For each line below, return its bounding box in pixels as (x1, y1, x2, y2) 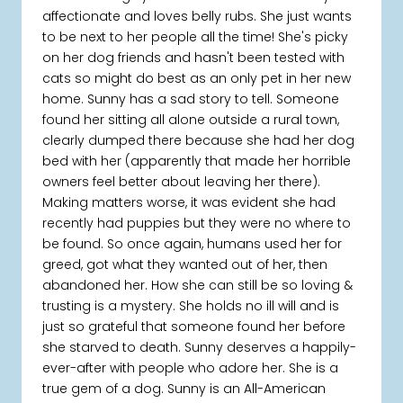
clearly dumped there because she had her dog (42, 131, 355, 150)
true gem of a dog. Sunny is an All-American (42, 380, 327, 399)
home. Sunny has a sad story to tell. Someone (42, 90, 340, 109)
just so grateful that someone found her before (42, 318, 346, 336)
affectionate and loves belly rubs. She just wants (42, 7, 353, 26)
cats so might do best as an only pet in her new (42, 69, 352, 88)
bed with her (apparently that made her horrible (42, 152, 352, 171)
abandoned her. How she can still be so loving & (42, 276, 354, 295)
